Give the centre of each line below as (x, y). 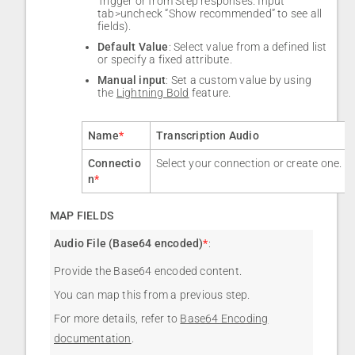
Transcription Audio (208, 136)
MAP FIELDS (82, 216)
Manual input (132, 80)
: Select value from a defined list (248, 47)
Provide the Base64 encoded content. (148, 271)
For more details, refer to (117, 319)
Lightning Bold (153, 93)
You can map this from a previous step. (152, 295)
